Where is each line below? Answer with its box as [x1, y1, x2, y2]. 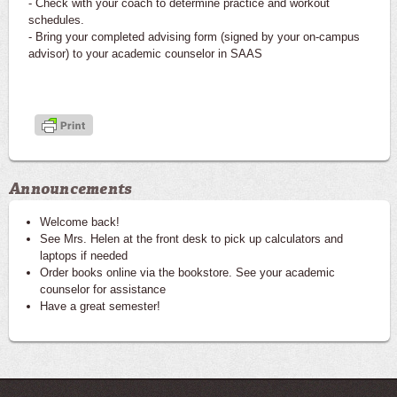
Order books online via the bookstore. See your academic [40, 265, 335, 279]
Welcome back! [40, 214, 123, 229]
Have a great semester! [40, 299, 164, 313]
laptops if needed [40, 248, 131, 262]
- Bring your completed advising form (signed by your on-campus [28, 29, 360, 43]
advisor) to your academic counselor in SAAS [28, 46, 262, 60]
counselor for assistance [40, 282, 166, 296]
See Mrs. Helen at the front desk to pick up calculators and [40, 231, 343, 245]
